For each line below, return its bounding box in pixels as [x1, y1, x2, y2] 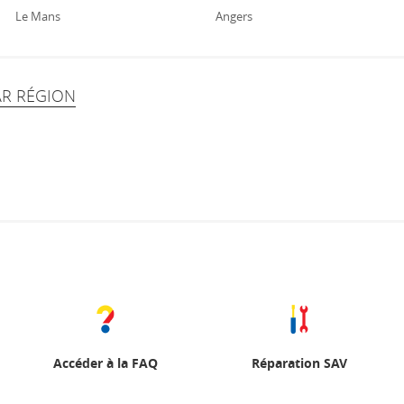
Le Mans [14, 8, 60, 24]
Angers [216, 8, 252, 24]
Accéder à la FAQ [52, 353, 158, 372]
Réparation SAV [251, 353, 347, 372]
